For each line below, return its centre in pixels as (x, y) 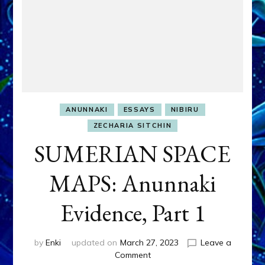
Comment (132, 255)
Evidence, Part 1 (132, 213)
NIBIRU (185, 110)
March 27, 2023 (149, 243)
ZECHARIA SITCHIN (132, 126)
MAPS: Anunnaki (132, 184)
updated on (94, 243)
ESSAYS (139, 110)
